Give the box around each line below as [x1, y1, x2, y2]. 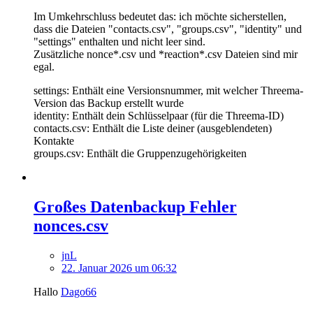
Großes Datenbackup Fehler [34, 197, 237, 216]
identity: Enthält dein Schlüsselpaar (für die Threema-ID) [34, 110, 284, 122]
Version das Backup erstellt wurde [34, 97, 184, 110]
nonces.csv [34, 216, 108, 235]
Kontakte [34, 135, 74, 147]
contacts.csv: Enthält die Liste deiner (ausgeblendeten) [34, 122, 272, 135]
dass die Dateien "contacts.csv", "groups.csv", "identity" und [34, 23, 302, 36]
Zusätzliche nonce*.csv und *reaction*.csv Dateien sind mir [34, 48, 298, 61]
